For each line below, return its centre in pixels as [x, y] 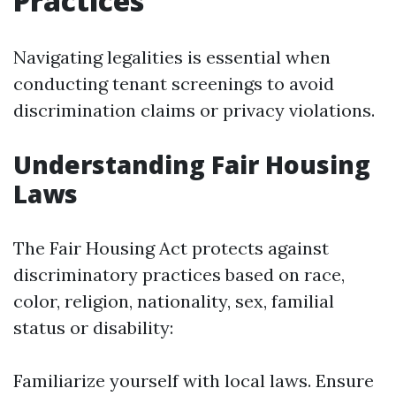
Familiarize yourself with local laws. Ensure [194, 381]
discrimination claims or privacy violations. [194, 110]
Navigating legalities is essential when [172, 57]
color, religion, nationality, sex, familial [174, 301]
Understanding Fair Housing [192, 164]
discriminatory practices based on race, [179, 274]
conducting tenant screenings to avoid [174, 84]
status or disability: [93, 327]
